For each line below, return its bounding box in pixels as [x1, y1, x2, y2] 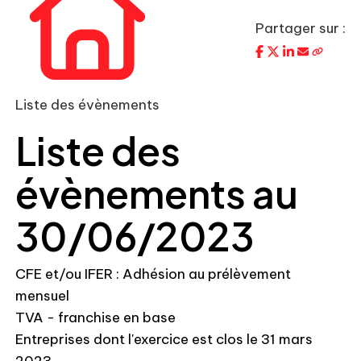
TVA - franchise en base [15, 309, 176, 326]
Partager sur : [255, 19, 346, 37]
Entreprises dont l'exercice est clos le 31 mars [15, 330, 313, 348]
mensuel [15, 287, 70, 305]
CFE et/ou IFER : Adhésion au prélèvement [15, 265, 292, 283]
